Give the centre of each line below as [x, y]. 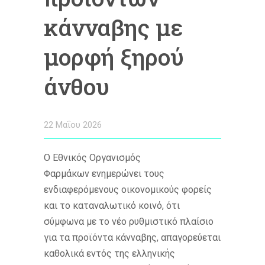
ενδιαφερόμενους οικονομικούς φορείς [128, 189]
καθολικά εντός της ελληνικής [109, 253]
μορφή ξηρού [114, 56]
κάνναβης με [113, 27]
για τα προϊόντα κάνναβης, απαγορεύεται [132, 237]
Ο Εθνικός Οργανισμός [92, 157]
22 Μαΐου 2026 [73, 125]
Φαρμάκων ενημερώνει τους [104, 173]
